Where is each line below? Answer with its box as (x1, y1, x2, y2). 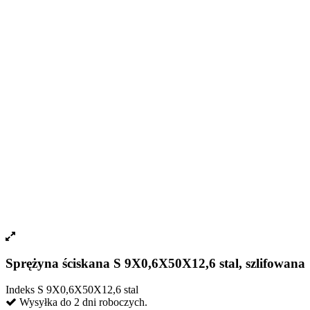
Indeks (6, 284, 37, 296)
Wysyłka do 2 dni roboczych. (17, 296, 147, 309)
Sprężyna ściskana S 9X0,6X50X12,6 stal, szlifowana (6, 255, 305, 271)
